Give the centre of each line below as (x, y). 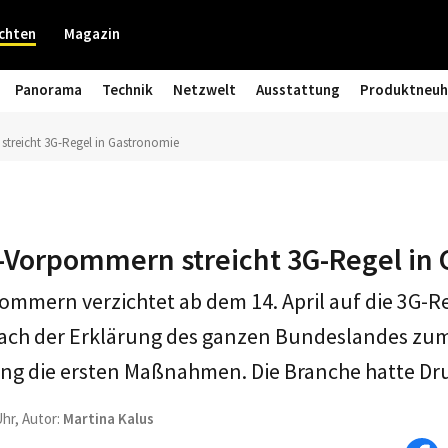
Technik (127, 89)
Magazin (92, 33)
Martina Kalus (108, 418)
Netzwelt (204, 89)
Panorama (48, 89)
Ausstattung (298, 89)
